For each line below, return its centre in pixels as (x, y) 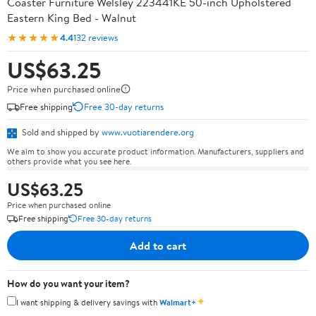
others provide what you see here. (69, 161)
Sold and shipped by (61, 132)
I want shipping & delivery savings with (88, 302)
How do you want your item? (68, 283)
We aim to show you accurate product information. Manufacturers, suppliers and (156, 151)
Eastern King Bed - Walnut (72, 18)
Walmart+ (178, 302)
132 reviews (96, 37)
